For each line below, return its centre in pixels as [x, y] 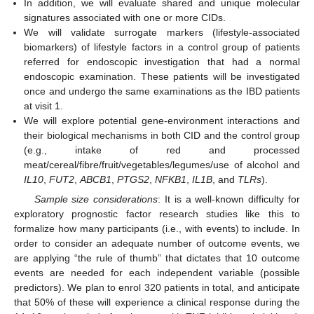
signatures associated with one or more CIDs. [125, 17]
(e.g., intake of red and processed [162, 150]
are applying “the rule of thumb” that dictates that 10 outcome [157, 258]
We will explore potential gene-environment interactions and [162, 120]
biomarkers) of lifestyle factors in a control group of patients [162, 47]
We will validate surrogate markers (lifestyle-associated [162, 32]
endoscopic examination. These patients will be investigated [162, 76]
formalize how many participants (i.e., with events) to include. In [157, 228]
